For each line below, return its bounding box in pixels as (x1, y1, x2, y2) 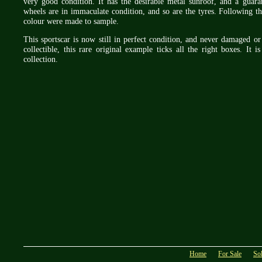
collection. (23, 54, 58, 64)
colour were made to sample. (23, 16, 119, 26)
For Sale (218, 249, 242, 258)
